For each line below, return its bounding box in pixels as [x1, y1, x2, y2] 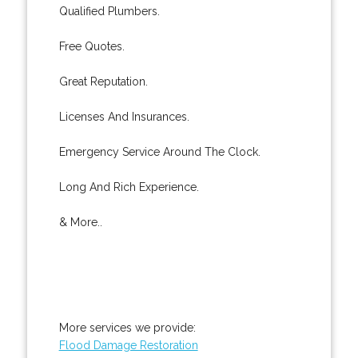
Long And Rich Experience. [58, 180, 199, 193]
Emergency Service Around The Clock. [58, 145, 261, 158]
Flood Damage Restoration [58, 338, 198, 352]
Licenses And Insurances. [58, 109, 189, 123]
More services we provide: [58, 320, 196, 334]
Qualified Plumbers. [58, 4, 160, 18]
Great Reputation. [58, 74, 148, 88]
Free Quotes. [58, 39, 125, 53]
